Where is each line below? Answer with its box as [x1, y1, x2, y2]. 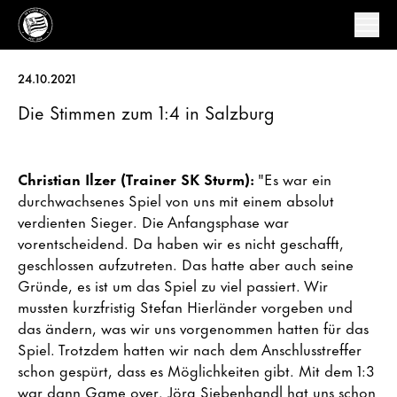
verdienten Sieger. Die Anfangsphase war [18, 209, 289, 232]
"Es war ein [254, 167, 331, 190]
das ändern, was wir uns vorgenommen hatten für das [18, 315, 369, 339]
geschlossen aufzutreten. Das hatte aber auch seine [18, 252, 354, 275]
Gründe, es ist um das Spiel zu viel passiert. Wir [18, 273, 328, 296]
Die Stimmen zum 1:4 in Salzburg [18, 97, 275, 125]
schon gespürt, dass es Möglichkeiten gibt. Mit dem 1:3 [18, 358, 375, 381]
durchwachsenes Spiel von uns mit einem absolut [18, 188, 334, 211]
